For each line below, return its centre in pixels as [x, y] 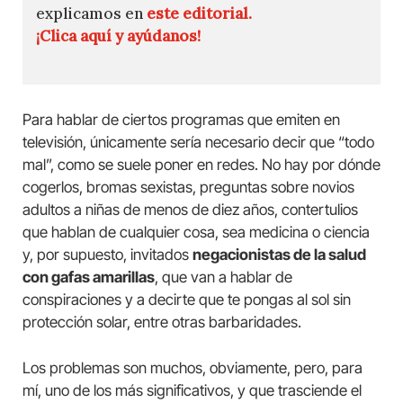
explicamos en [91, 14]
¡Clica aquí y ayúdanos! [118, 36]
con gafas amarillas [89, 277]
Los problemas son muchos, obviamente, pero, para [193, 367]
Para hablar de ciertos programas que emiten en [181, 119]
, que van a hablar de [224, 277]
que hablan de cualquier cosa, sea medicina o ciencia [196, 232]
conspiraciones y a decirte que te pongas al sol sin [187, 299]
